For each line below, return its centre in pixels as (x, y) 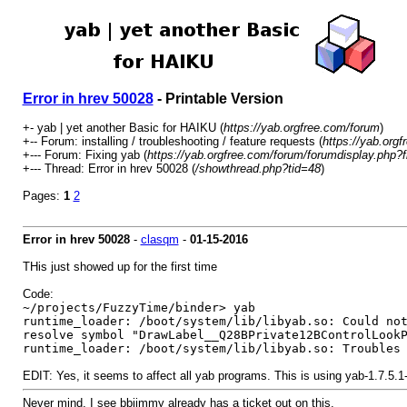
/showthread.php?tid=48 (258, 169)
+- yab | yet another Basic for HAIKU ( (123, 128)
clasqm (159, 239)
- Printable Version (218, 99)
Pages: (43, 196)
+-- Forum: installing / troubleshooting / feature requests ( (172, 141)
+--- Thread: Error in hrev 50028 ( (109, 169)
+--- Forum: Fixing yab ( (84, 155)
